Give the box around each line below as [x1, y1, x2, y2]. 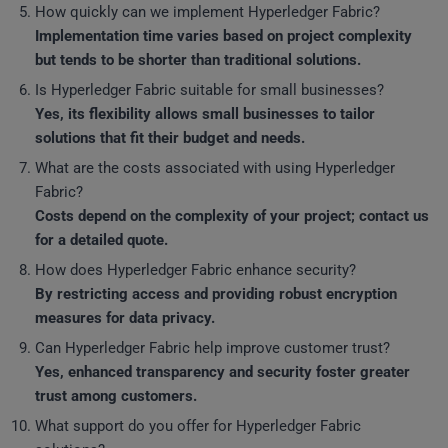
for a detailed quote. [35, 231, 168, 249]
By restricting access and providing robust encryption [35, 285, 397, 303]
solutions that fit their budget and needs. [35, 129, 305, 147]
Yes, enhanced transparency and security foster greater [35, 363, 410, 381]
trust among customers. [35, 387, 197, 405]
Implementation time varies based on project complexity [35, 27, 412, 45]
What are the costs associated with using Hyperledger [35, 159, 395, 177]
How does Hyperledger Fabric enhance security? [35, 261, 356, 279]
